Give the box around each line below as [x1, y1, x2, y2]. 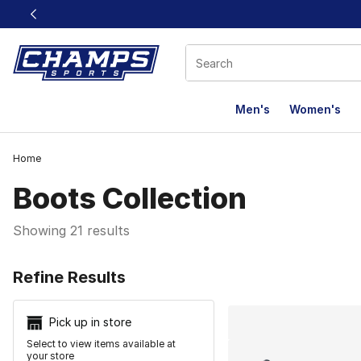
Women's [289, 102, 341, 116]
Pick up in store [49, 315, 131, 329]
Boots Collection [13, 180, 247, 216]
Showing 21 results [13, 222, 130, 239]
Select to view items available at [27, 338, 176, 351]
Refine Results [13, 268, 126, 287]
